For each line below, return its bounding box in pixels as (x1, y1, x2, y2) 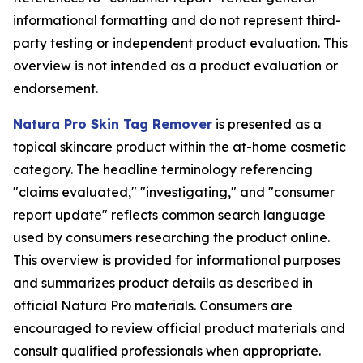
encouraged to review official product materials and (13, 320, 345, 336)
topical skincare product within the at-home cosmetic (13, 139, 346, 155)
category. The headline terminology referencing (13, 161, 313, 177)
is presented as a (212, 116, 322, 132)
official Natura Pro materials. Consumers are (13, 297, 293, 314)
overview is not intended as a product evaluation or (13, 58, 338, 74)
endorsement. (13, 80, 98, 96)
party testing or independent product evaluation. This (13, 35, 348, 51)
